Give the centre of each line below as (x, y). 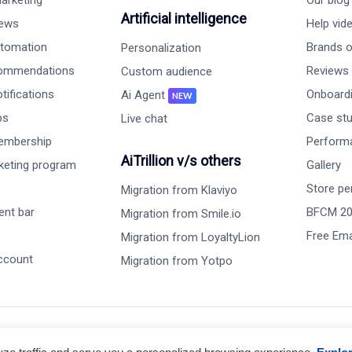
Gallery (323, 165)
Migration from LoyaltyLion (190, 237)
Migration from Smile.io (181, 214)
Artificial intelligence (183, 18)
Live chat (144, 119)
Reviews (327, 71)
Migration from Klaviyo (179, 190)
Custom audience (166, 71)
